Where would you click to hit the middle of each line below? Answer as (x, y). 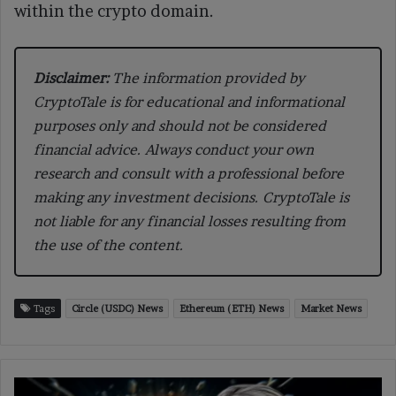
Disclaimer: (71, 78)
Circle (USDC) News (117, 309)
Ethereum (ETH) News (232, 309)
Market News (331, 309)
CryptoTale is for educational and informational (189, 102)
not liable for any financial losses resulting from (190, 221)
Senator (35, 386)
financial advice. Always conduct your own (174, 150)
